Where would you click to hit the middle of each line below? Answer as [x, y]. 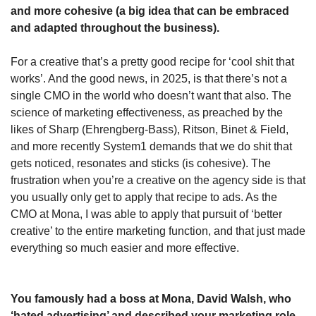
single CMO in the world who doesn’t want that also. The [151, 95]
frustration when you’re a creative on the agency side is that [158, 180]
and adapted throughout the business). [116, 28]
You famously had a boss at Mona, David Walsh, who [151, 298]
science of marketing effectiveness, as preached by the [147, 112]
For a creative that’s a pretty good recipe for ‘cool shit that [152, 61]
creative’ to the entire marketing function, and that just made [158, 231]
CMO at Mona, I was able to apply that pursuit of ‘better [146, 214]
